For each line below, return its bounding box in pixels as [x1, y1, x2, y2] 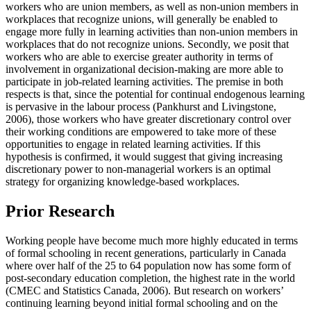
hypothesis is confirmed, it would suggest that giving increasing [6, 150, 283, 162]
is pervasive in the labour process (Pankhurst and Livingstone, [6, 100, 276, 112]
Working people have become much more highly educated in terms [6, 234, 298, 246]
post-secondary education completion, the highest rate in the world [6, 271, 295, 284]
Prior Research [6, 201, 115, 220]
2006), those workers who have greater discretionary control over [6, 112, 291, 125]
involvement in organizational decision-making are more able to [6, 62, 283, 75]
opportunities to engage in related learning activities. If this [6, 137, 260, 150]
